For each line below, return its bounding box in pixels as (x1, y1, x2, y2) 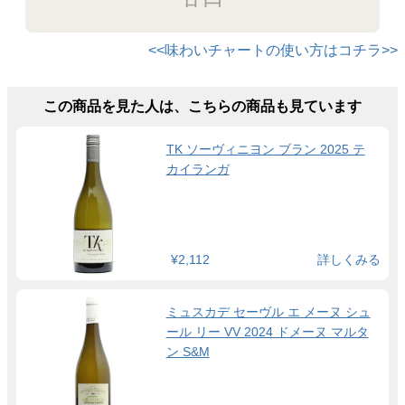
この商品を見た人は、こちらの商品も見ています (43, 99, 362, 115)
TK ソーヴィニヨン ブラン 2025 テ (165, 142, 365, 157)
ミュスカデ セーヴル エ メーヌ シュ (165, 304, 371, 319)
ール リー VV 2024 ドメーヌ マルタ (165, 324, 369, 339)
